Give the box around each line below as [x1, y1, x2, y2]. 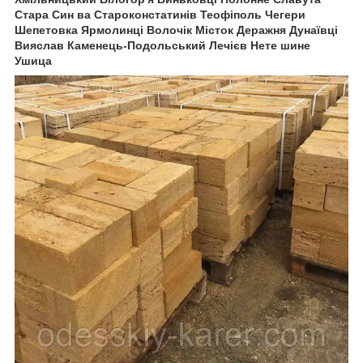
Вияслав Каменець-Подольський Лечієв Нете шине [15, 38, 310, 52]
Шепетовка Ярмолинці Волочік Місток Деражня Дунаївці [15, 23, 338, 36]
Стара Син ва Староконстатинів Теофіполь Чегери [15, 7, 305, 21]
